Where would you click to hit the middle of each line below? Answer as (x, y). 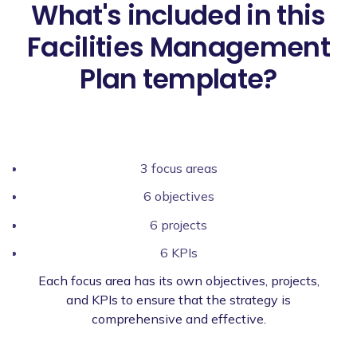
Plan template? (178, 79)
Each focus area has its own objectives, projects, (178, 280)
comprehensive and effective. (178, 318)
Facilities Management (178, 47)
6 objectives (178, 196)
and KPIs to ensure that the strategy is (178, 299)
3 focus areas (178, 169)
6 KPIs (178, 252)
